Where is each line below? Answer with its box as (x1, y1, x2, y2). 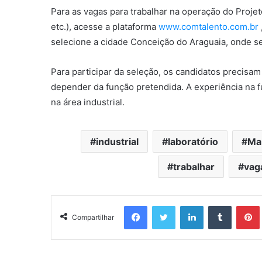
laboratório (168, 136, 218, 147)
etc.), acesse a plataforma (51, 21, 158, 32)
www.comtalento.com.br (158, 21, 258, 32)
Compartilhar (72, 213, 114, 222)
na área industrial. (51, 96, 125, 108)
